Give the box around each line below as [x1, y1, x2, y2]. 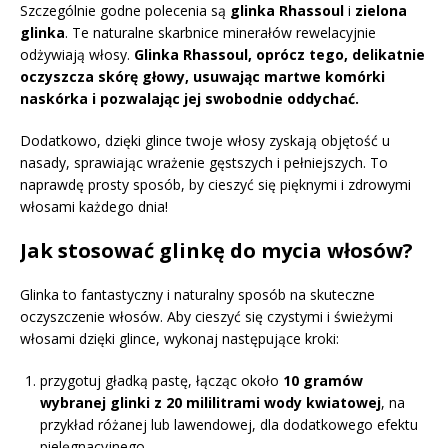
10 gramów [283, 370, 363, 390]
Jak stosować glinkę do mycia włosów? [20, 236, 413, 264]
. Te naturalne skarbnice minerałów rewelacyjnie [65, 22, 376, 42]
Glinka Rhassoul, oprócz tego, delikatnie [134, 44, 425, 64]
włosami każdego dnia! [20, 196, 168, 216]
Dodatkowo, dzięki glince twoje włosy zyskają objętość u [20, 130, 390, 150]
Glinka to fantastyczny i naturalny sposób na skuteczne [20, 284, 375, 304]
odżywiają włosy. [20, 44, 134, 64]
